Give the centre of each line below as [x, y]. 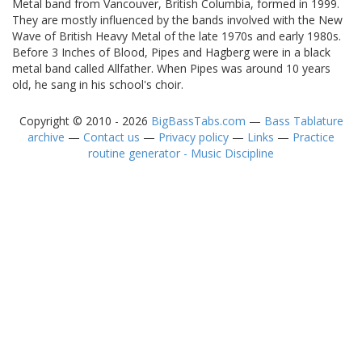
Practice [314, 137]
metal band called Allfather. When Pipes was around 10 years [171, 69]
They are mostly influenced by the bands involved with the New [177, 20]
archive [46, 137]
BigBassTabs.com [198, 121]
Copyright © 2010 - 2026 [85, 121]
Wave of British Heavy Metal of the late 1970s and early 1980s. [177, 36]
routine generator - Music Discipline [181, 154]
